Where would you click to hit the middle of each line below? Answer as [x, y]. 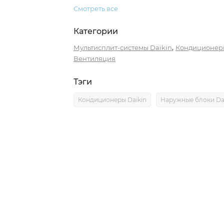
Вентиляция [94, 58]
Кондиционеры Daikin [112, 100]
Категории [95, 31]
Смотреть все [96, 8]
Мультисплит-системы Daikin [122, 47]
